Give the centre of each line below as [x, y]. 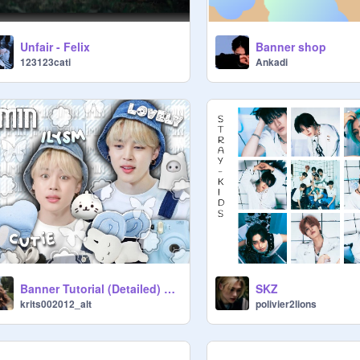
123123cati [45, 62]
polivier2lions [286, 303]
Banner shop [291, 47]
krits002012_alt [56, 303]
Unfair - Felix [55, 47]
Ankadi [272, 62]
